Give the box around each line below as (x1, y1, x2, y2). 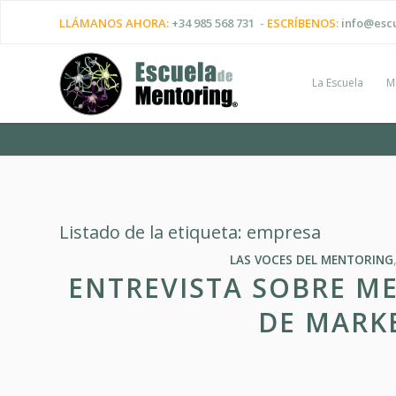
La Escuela (312, 75, 363, 90)
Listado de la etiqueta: (59, 220, 247, 244)
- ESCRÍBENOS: (255, 15, 341, 31)
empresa (247, 220, 321, 244)
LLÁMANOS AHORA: (59, 15, 171, 31)
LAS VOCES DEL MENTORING (229, 252, 393, 268)
